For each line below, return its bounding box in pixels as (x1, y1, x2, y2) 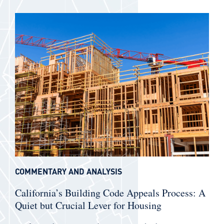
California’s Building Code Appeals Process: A (15, 186, 205, 200)
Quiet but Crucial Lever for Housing (15, 198, 161, 212)
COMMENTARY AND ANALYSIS (15, 166, 122, 177)
